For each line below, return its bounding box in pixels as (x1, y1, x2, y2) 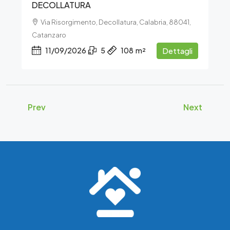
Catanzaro (32, 31, 66, 40)
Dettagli (162, 46, 193, 56)
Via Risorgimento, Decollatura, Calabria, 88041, (41, 18, 191, 27)
